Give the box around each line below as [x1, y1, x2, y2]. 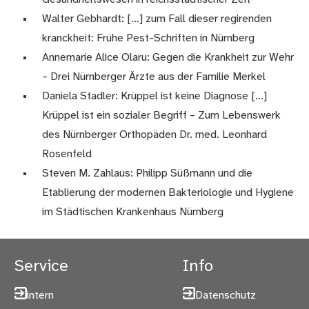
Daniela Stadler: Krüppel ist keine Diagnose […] [42, 90, 268, 102]
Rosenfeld [42, 148, 92, 160]
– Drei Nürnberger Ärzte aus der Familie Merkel [42, 70, 266, 83]
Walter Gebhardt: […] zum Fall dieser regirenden [42, 12, 272, 25]
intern [27, 289, 54, 301]
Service [14, 257, 69, 275]
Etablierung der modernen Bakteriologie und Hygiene [42, 186, 295, 199]
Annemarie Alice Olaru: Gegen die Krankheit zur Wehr [42, 51, 295, 63]
